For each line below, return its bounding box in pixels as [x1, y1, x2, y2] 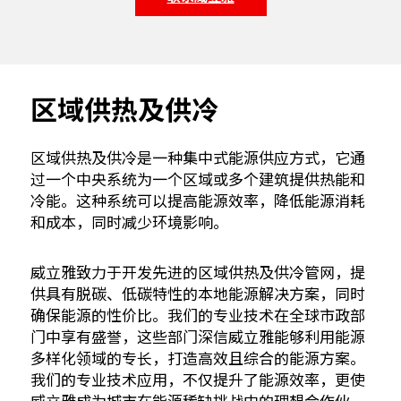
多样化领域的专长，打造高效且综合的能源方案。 [30, 346, 365, 369]
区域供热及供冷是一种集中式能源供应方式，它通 [30, 145, 365, 168]
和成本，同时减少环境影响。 [30, 209, 228, 233]
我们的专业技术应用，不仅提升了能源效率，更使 [30, 367, 365, 390]
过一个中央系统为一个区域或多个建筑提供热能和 [30, 166, 365, 190]
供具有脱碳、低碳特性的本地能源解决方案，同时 [30, 281, 365, 304]
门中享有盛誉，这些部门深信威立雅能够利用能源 [30, 324, 365, 347]
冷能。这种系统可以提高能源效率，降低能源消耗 [30, 188, 365, 211]
